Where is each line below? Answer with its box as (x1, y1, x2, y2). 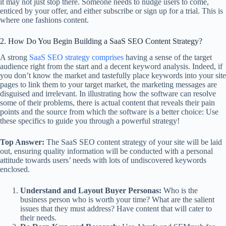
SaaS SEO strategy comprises (29, 53, 124, 62)
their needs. (20, 213, 56, 222)
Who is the (161, 186, 198, 195)
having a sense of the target (124, 53, 212, 62)
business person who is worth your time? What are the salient (20, 195, 214, 204)
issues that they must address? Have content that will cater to (20, 204, 212, 213)
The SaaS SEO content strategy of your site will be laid (44, 138, 222, 147)
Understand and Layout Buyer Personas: (20, 186, 161, 195)
